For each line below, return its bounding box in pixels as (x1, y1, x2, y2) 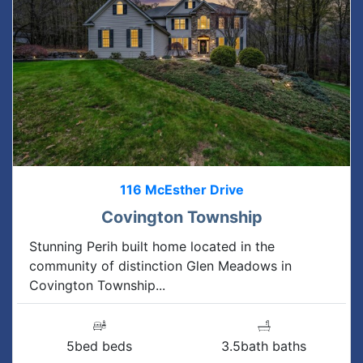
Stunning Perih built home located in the (29, 237, 275, 254)
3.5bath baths (221, 337, 306, 354)
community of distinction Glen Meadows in (29, 257, 292, 274)
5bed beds (66, 337, 132, 354)
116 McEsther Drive (119, 181, 244, 198)
